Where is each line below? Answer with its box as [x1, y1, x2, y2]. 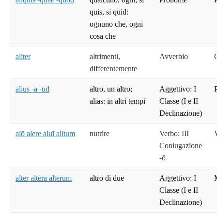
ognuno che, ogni [90, 20, 143, 29]
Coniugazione [159, 141, 202, 150]
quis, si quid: [90, 8, 128, 16]
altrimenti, [90, 52, 120, 61]
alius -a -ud [15, 85, 49, 93]
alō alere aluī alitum [15, 129, 75, 138]
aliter [15, 52, 31, 61]
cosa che [90, 32, 116, 41]
